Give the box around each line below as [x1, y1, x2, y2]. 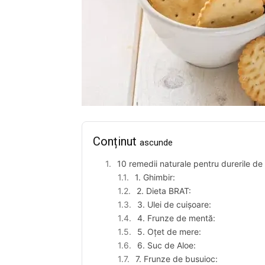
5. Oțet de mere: [137, 226, 201, 237]
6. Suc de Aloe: [137, 240, 196, 250]
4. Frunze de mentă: [137, 212, 215, 223]
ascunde [140, 137, 173, 148]
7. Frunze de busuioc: [135, 253, 218, 264]
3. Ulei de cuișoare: [137, 199, 211, 209]
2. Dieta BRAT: [137, 185, 191, 196]
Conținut [93, 134, 140, 148]
